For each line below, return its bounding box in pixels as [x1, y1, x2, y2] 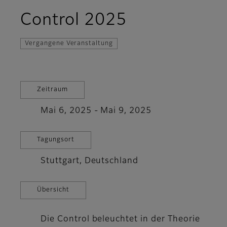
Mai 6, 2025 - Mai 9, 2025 [41, 107, 152, 116]
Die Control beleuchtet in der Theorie [41, 215, 200, 224]
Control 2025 [20, 12, 127, 29]
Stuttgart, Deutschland [41, 157, 139, 166]
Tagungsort [37, 137, 74, 143]
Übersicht [37, 187, 69, 194]
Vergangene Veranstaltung [25, 41, 113, 47]
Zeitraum [37, 87, 68, 93]
